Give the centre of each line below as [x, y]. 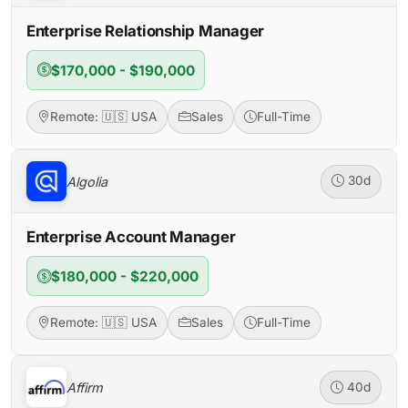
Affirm [85, 387]
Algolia [87, 181]
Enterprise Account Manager [131, 237]
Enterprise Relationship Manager [146, 31]
